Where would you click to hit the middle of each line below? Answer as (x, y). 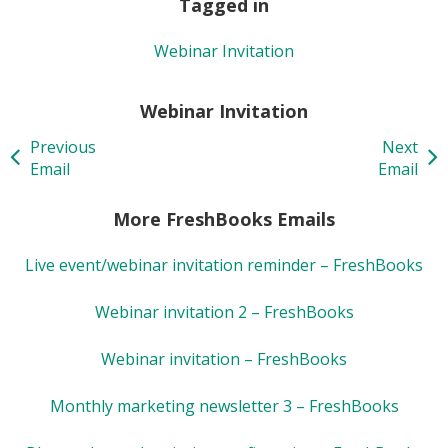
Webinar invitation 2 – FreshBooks (224, 311)
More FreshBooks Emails (224, 218)
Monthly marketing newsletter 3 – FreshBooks (224, 405)
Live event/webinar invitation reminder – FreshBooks (224, 264)
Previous (63, 146)
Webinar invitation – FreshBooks (224, 358)
